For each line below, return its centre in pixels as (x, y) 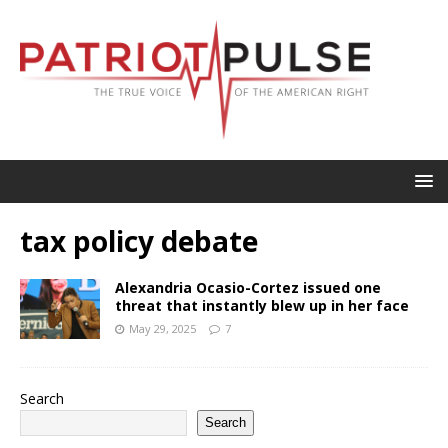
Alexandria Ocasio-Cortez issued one (248, 287)
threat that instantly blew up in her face (262, 305)
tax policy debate (139, 240)
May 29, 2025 (162, 328)
